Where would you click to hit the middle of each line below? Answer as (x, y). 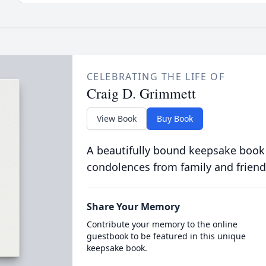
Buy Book (175, 118)
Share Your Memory (133, 206)
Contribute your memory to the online (162, 224)
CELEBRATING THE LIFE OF (156, 76)
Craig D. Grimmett (141, 93)
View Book (116, 118)
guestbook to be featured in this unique (166, 236)
